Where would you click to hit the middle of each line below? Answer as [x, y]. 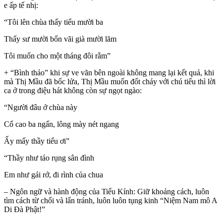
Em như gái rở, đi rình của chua [54, 175]
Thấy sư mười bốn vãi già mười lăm [60, 39]
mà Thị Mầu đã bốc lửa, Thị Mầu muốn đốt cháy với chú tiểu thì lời [110, 82]
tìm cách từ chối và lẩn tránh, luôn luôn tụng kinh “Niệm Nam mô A [111, 201]
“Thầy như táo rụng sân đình [49, 158]
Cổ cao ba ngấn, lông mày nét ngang [61, 124]
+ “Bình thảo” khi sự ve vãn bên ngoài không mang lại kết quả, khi [109, 73]
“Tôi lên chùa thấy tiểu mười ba [54, 22]
